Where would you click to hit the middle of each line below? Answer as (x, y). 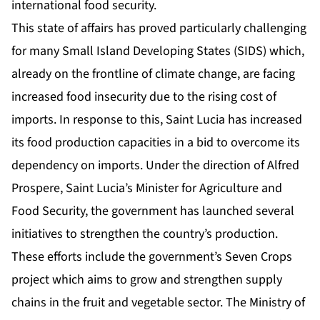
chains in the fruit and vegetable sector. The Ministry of (158, 303)
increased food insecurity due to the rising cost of (144, 97)
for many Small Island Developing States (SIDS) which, (158, 51)
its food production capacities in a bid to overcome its (156, 143)
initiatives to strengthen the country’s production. (145, 234)
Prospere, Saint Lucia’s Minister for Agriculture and (147, 189)
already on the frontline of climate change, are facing (153, 74)
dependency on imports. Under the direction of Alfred (155, 166)
